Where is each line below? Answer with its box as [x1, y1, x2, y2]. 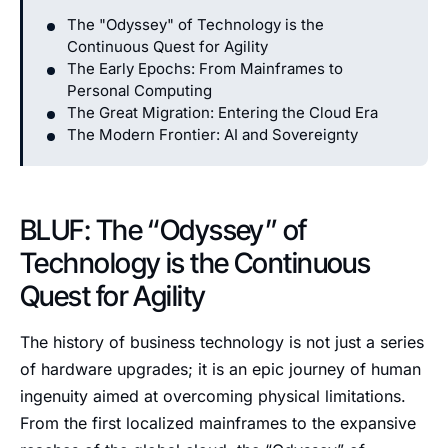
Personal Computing [67, 81, 212, 100]
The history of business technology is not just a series [20, 332, 424, 352]
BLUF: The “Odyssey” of [20, 213, 307, 247]
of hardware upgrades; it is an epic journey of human [20, 359, 421, 379]
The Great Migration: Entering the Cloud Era [67, 103, 378, 122]
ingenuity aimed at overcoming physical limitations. [20, 386, 406, 406]
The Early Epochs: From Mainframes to [67, 59, 343, 78]
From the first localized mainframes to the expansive [20, 413, 416, 433]
